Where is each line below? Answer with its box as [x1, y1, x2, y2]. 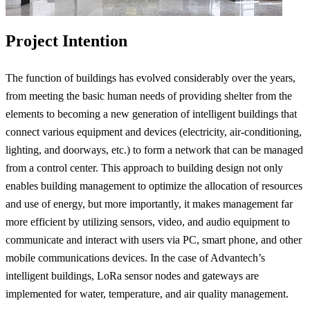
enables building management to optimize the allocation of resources [6, 179, 302, 192]
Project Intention [6, 31, 127, 50]
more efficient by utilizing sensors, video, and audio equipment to [6, 215, 290, 228]
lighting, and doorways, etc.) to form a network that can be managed [6, 143, 303, 156]
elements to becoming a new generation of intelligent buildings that [6, 107, 297, 120]
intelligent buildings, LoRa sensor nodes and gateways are [6, 269, 259, 282]
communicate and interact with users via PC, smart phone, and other [6, 233, 302, 246]
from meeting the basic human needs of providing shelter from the [6, 89, 292, 102]
